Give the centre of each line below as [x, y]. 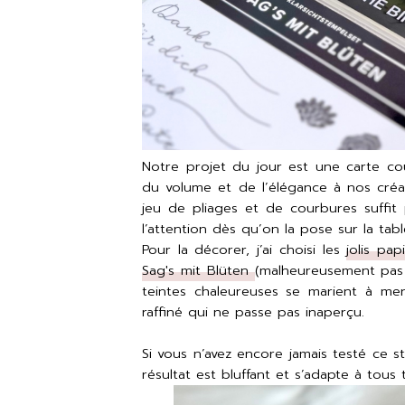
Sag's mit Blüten [198, 270]
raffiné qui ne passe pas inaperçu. [253, 312]
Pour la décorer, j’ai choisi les [245, 250]
